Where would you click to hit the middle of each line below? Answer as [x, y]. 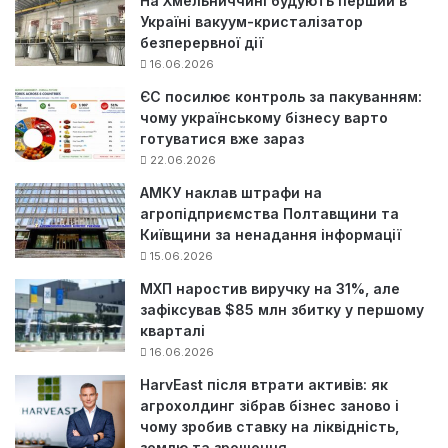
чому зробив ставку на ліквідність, [269, 427]
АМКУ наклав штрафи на [231, 193]
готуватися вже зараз [222, 139]
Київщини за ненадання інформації [270, 235]
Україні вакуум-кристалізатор [251, 22]
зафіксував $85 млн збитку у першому [282, 310]
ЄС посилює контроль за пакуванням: [281, 97]
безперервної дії [201, 43]
